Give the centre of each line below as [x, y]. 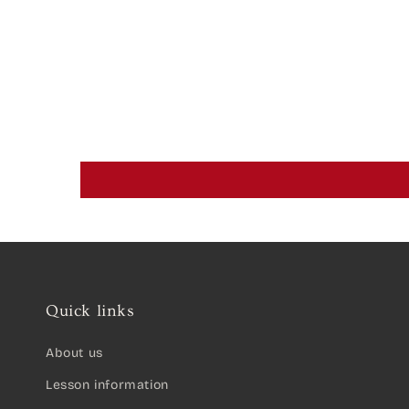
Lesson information [107, 385]
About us [74, 353]
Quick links [90, 311]
